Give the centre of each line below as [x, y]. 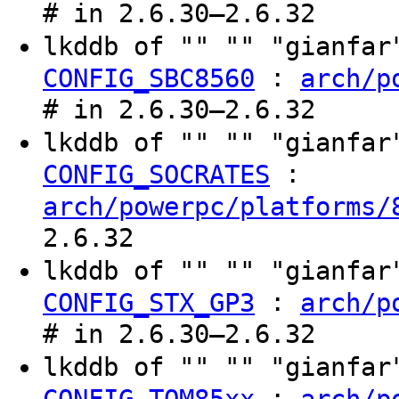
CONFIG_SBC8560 [149, 78]
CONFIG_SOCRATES [156, 174]
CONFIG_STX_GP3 [149, 302]
